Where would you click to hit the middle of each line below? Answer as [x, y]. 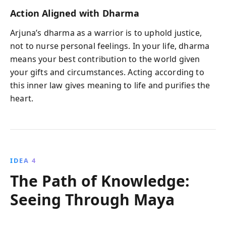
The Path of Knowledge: [100, 181]
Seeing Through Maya [92, 199]
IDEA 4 [23, 160]
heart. [22, 98]
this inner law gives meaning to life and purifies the [110, 85]
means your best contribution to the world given [105, 59]
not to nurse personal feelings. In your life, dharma [110, 46]
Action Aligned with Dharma [75, 13]
